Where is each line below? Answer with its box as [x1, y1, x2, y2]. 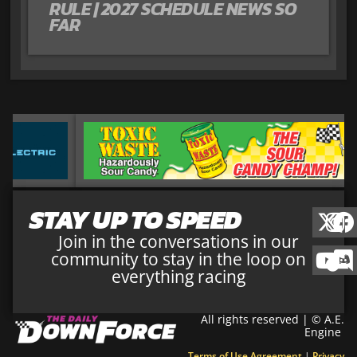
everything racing [112, 265, 245, 288]
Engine [304, 324, 344, 340]
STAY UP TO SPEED [29, 200, 241, 239]
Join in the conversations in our [58, 229, 299, 253]
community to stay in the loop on [51, 247, 306, 270]
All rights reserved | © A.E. [201, 312, 344, 328]
